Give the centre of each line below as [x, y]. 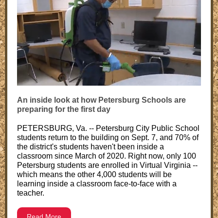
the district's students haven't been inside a [91, 147]
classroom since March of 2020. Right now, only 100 [107, 156]
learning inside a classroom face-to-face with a [97, 184]
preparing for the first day [64, 109]
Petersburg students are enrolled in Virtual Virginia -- [107, 165]
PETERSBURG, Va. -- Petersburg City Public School [108, 128]
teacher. [31, 193]
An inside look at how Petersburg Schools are [101, 100]
